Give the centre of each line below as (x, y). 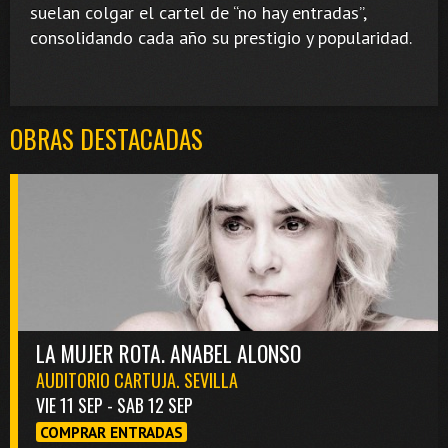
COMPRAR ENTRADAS (111, 432)
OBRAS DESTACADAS (106, 138)
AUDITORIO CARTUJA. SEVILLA (137, 380)
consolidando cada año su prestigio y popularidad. (221, 37)
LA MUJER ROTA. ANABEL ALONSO (168, 353)
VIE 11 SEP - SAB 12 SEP (114, 405)
